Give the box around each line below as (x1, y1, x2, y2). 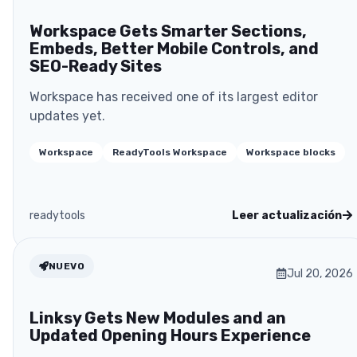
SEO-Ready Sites (29, 56, 162, 76)
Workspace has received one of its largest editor (29, 88, 318, 104)
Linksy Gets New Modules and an (29, 308, 286, 328)
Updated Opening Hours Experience (29, 325, 311, 345)
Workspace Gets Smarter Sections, (29, 21, 307, 41)
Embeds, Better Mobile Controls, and (29, 38, 319, 58)
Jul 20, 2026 (287, 266, 353, 280)
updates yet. (29, 108, 105, 124)
